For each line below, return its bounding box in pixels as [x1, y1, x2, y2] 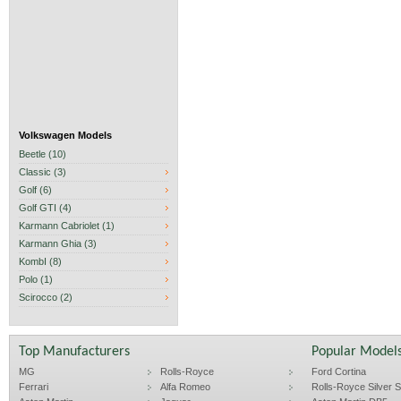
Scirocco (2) [19, 292, 73, 303]
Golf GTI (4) [19, 202, 72, 213]
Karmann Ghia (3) [19, 238, 97, 249]
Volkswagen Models [19, 130, 112, 141]
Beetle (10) [19, 149, 66, 159]
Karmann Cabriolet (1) [19, 220, 115, 231]
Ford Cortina [311, 366, 366, 377]
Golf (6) [19, 184, 52, 195]
